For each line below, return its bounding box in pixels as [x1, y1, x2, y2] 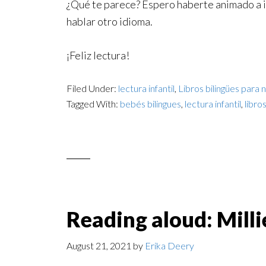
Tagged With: [66, 98, 120, 109]
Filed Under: [66, 83, 118, 94]
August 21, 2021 [66, 240, 131, 251]
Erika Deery [145, 240, 194, 251]
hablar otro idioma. [66, 15, 153, 28]
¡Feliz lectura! [66, 49, 129, 62]
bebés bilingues [120, 98, 181, 109]
